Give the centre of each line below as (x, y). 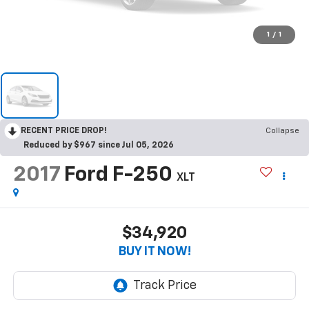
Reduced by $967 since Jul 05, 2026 (99, 145)
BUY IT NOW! (154, 251)
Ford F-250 (118, 176)
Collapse (282, 131)
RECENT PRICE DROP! (64, 131)
